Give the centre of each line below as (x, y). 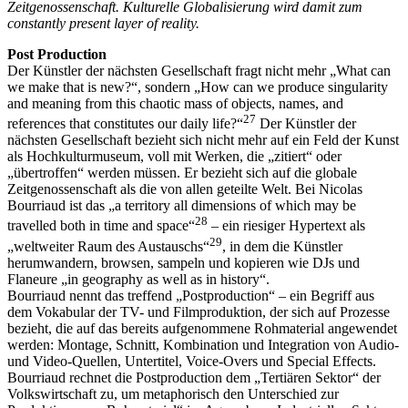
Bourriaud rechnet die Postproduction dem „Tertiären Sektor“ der (194, 378)
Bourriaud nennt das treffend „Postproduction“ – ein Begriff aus (191, 296)
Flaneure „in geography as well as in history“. (138, 280)
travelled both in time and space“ (101, 226)
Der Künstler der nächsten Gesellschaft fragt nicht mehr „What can (199, 71)
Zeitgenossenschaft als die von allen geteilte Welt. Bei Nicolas (185, 189)
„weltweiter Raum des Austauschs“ (108, 247)
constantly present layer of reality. (103, 24)
